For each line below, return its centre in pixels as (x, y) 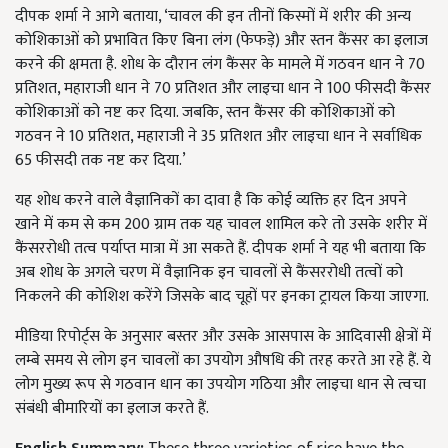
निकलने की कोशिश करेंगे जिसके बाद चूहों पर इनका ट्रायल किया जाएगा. (222, 296)
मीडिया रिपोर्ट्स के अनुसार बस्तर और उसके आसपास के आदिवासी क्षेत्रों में (223, 336)
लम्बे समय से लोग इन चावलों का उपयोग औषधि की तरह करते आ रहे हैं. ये (223, 360)
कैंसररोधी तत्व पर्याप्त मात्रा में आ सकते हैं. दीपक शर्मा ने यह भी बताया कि (220, 248)
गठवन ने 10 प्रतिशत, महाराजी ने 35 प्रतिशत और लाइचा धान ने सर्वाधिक (218, 136)
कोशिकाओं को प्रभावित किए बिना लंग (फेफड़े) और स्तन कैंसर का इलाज (221, 40)
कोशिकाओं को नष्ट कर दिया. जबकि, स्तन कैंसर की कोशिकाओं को (205, 112)
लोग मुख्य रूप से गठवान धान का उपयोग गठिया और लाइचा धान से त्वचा (220, 384)
